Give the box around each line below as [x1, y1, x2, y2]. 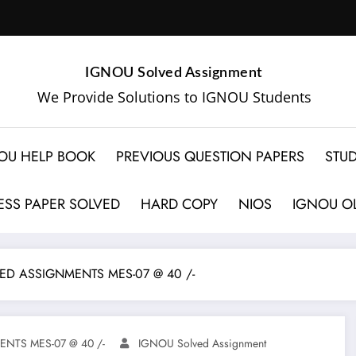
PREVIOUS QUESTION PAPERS [116, 145, 305, 167]
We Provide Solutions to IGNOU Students [37, 87, 311, 106]
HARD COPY [141, 193, 219, 215]
